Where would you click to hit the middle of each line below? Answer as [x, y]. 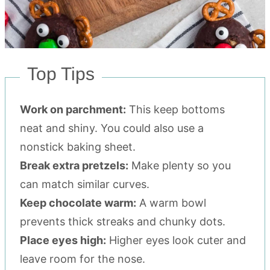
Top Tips [61, 74]
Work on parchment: [73, 109]
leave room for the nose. [83, 259]
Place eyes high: [63, 240]
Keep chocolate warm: [78, 203]
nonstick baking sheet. [78, 147]
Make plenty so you [180, 165]
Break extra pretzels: [74, 165]
